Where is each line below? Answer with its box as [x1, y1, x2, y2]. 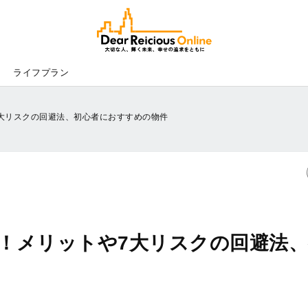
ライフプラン [13, 67, 69, 78]
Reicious [217, 9, 254, 19]
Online [217, 17, 245, 27]
